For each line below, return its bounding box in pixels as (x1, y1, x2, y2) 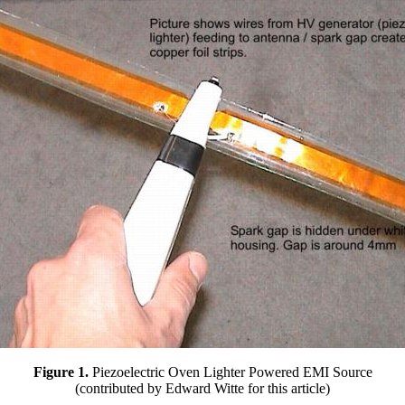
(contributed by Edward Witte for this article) (75, 381, 330, 396)
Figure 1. (33, 364, 89, 380)
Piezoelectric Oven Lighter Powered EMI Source (88, 364, 372, 380)
